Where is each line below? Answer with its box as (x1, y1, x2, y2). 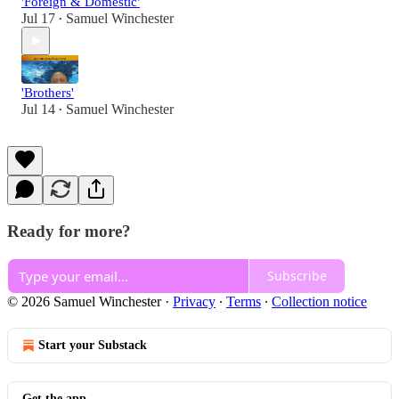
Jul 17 (21, 11, 55, 27)
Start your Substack (38, 338, 147, 352)
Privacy (173, 293, 216, 309)
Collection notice (272, 293, 367, 309)
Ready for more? (7, 222, 131, 241)
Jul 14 (21, 102, 55, 118)
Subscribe (267, 267, 327, 285)
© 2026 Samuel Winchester (7, 293, 161, 309)
